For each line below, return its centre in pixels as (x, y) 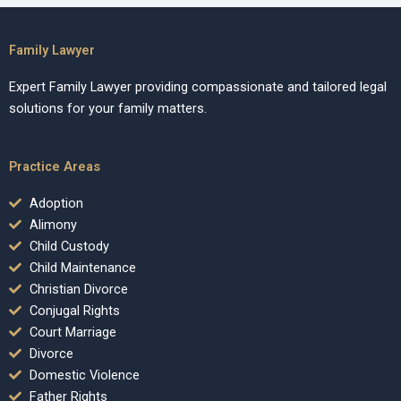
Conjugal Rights (74, 311)
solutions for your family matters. (108, 108)
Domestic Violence (84, 375)
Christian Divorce (78, 290)
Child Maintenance (82, 268)
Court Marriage (73, 333)
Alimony (53, 225)
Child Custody (69, 247)
